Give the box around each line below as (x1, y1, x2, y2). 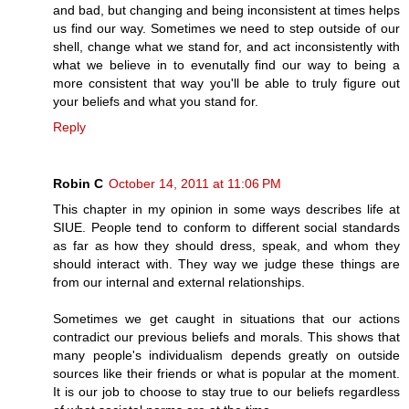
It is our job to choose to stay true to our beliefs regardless (53, 383, 400, 399)
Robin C (53, 175, 103, 191)
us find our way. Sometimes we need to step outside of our (53, 20, 400, 36)
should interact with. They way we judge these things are (53, 256, 400, 271)
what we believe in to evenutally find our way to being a (53, 57, 400, 72)
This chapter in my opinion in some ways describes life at (53, 201, 400, 216)
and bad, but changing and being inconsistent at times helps (53, 2, 400, 17)
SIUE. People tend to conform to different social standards (53, 219, 400, 235)
